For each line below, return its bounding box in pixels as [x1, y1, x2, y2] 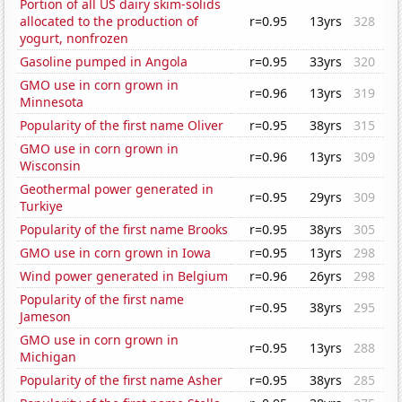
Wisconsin [20, 157, 82, 175]
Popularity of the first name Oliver [20, 117, 224, 135]
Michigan [20, 348, 77, 366]
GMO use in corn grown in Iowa [20, 244, 212, 262]
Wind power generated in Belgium [20, 267, 229, 285]
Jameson [20, 308, 72, 326]
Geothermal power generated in [20, 180, 214, 198]
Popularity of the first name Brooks [20, 221, 229, 239]
